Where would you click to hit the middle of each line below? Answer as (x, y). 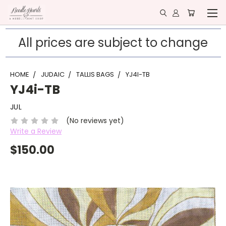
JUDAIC (53, 74)
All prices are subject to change (113, 43)
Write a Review (36, 131)
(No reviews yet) (95, 120)
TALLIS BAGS (95, 74)
